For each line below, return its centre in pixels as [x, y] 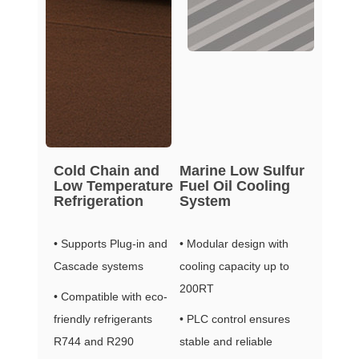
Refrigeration [98, 202]
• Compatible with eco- [110, 297]
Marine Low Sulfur [242, 171]
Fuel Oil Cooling [234, 186]
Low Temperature [113, 186]
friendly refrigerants [103, 319]
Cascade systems [98, 266]
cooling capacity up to [234, 266]
